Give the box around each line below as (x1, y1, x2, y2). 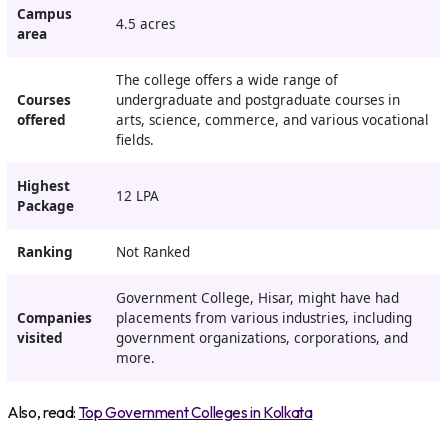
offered (16, 111, 66, 130)
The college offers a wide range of (115, 71, 338, 90)
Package (16, 197, 74, 216)
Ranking (16, 243, 73, 262)
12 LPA (115, 187, 159, 206)
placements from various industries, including (115, 309, 412, 328)
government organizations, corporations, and (115, 329, 408, 348)
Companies (16, 309, 92, 328)
